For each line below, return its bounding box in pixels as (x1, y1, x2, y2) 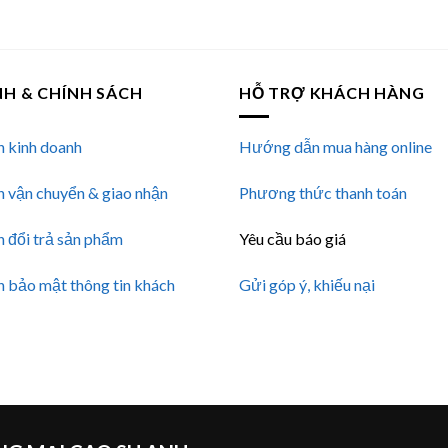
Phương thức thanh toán (239, 183, 407, 203)
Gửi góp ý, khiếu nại (239, 274, 375, 294)
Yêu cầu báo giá (239, 228, 346, 248)
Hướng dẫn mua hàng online (239, 137, 432, 157)
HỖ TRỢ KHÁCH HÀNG (239, 82, 425, 102)
